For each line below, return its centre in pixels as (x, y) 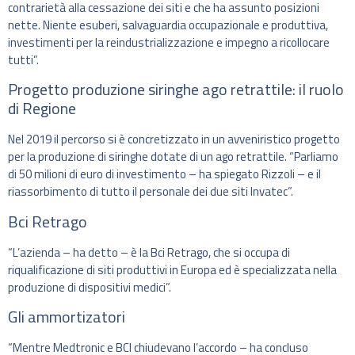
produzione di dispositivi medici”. (90, 287)
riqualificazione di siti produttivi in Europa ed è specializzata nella (172, 269)
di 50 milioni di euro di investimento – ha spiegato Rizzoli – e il (164, 174)
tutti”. (23, 59)
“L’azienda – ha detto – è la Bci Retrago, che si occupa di (149, 252)
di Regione (42, 109)
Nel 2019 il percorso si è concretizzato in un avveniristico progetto (174, 139)
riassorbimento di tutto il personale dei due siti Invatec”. (151, 192)
